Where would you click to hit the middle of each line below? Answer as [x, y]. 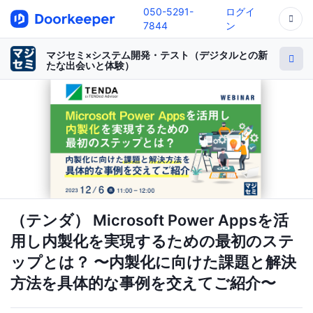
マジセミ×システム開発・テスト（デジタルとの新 [157, 55]
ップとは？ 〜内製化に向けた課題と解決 [153, 262]
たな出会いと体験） [90, 65]
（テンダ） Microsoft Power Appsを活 [150, 220]
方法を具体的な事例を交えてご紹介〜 [143, 283]
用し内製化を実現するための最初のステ [152, 241]
